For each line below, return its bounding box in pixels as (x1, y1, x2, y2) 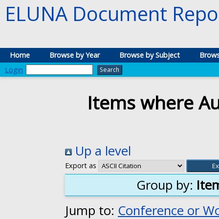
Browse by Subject (119, 50, 180, 60)
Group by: (136, 176, 197, 194)
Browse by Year (49, 50, 100, 60)
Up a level (72, 142, 131, 160)
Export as (65, 161, 96, 171)
